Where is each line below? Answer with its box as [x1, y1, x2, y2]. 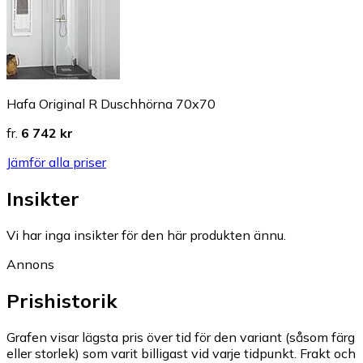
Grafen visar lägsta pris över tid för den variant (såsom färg [6, 329, 355, 346]
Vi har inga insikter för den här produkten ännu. [6, 227, 286, 244]
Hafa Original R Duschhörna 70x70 [6, 96, 216, 113]
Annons [6, 256, 54, 273]
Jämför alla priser [6, 154, 106, 171]
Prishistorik [6, 288, 117, 314]
